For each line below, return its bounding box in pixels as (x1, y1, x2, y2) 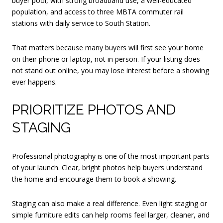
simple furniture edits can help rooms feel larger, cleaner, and (12, 210, 210, 220)
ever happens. (12, 77, 57, 87)
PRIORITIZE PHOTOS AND (12, 102, 176, 118)
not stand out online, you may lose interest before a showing (12, 66, 209, 76)
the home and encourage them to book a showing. (12, 174, 176, 184)
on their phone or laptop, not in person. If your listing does (12, 54, 200, 64)
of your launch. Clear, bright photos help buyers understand (12, 162, 203, 172)
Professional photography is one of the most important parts (12, 151, 210, 161)
